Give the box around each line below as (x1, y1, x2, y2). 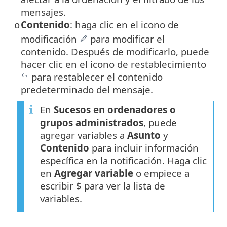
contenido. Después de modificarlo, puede (21, 45, 209, 58)
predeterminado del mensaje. (21, 83, 153, 96)
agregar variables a (40, 128, 127, 141)
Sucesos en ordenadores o (54, 103, 176, 116)
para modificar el (88, 32, 165, 45)
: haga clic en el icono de (70, 18, 179, 31)
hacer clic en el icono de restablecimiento (21, 57, 206, 70)
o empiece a (133, 166, 190, 179)
